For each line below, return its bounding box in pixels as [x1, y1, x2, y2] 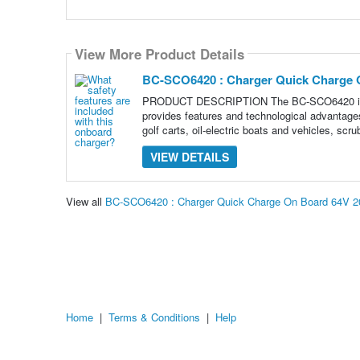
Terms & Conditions [108, 309, 200, 325]
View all [65, 193, 105, 209]
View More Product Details [74, 43, 244, 63]
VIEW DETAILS [149, 149, 229, 166]
